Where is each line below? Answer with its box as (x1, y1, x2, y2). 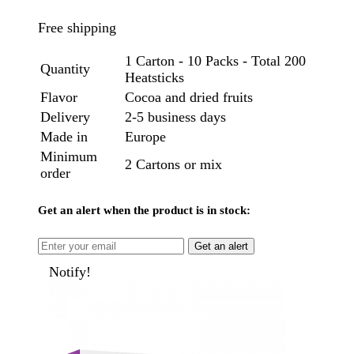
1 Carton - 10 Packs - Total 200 (125, 53, 306, 70)
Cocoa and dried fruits (125, 89, 253, 106)
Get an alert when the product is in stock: (38, 203, 250, 217)
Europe (125, 129, 166, 145)
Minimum (40, 149, 97, 165)
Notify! (49, 263, 92, 280)
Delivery (40, 109, 90, 126)
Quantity (40, 61, 90, 77)
